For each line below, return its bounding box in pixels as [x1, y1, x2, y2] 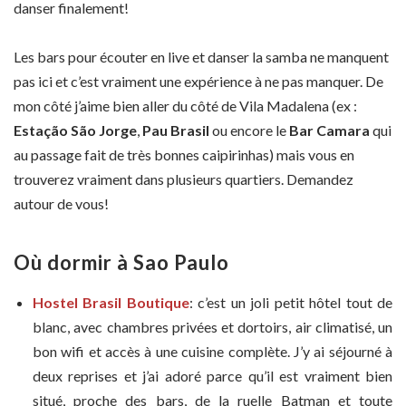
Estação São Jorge [14, 121, 137, 140]
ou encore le [209, 121, 289, 140]
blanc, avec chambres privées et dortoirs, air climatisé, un [33, 318, 392, 336]
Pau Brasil [142, 121, 209, 140]
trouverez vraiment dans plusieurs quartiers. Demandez [14, 170, 353, 188]
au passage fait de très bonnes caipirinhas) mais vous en [14, 146, 354, 164]
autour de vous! [14, 195, 109, 213]
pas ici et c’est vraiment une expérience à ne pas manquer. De [14, 72, 383, 91]
